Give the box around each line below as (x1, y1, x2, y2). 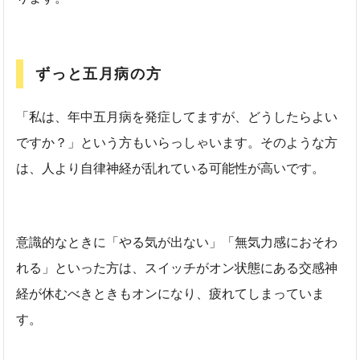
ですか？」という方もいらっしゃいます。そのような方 (16, 135, 338, 149)
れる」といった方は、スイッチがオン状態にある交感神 (16, 260, 338, 275)
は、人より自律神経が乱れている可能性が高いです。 (16, 161, 325, 175)
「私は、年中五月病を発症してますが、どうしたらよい (16, 109, 338, 124)
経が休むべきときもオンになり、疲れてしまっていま (16, 286, 325, 301)
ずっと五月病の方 (35, 65, 162, 82)
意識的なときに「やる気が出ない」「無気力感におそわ (16, 235, 338, 249)
